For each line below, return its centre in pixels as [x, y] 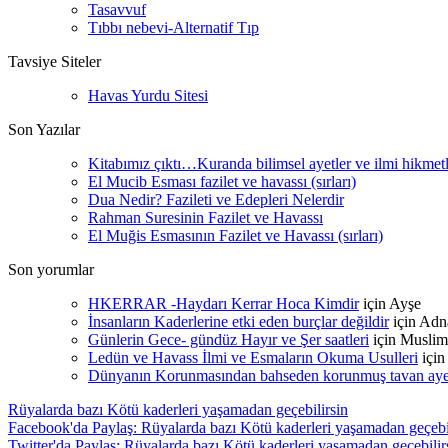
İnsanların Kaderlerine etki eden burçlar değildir [238, 321]
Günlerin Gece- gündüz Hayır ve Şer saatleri [228, 339]
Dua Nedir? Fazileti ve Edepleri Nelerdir [216, 199]
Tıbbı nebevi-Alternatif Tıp [173, 27]
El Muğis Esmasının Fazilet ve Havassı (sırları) [235, 235]
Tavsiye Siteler [54, 61]
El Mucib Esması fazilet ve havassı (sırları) [222, 181]
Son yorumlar [51, 269]
